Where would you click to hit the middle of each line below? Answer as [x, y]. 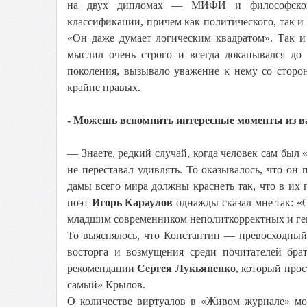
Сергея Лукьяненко [186, 268]
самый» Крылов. [106, 285]
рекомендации [102, 268]
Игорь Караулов [134, 202]
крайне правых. [104, 87]
